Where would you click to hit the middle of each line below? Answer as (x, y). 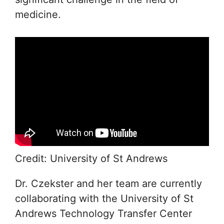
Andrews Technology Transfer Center (103, 214)
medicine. (38, 14)
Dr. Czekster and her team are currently (108, 184)
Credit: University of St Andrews (91, 159)
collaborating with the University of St (104, 199)
